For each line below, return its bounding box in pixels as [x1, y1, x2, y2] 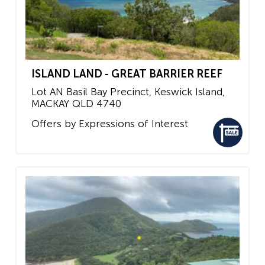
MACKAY [31, 98, 69, 110]
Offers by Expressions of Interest [31, 117, 188, 130]
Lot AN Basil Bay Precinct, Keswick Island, [31, 86, 225, 98]
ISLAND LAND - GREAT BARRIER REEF [31, 67, 222, 81]
